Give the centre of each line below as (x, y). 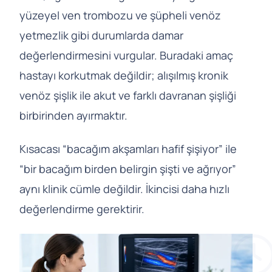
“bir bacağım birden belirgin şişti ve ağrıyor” (128, 169)
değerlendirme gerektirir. (82, 209)
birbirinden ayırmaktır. (73, 116)
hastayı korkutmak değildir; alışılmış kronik (124, 76)
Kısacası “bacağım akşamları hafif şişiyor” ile (128, 149)
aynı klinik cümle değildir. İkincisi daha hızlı (124, 189)
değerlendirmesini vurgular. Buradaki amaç (126, 56)
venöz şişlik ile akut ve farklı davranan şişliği (128, 96)
